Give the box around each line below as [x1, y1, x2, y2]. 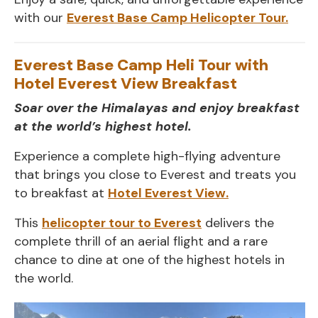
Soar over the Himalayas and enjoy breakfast [14, 99, 300, 116]
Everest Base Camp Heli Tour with [14, 54, 268, 75]
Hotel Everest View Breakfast [14, 72, 237, 94]
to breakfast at [14, 184, 108, 202]
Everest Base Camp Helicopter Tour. [67, 9, 288, 26]
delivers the [202, 214, 274, 231]
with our [14, 9, 67, 26]
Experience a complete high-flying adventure [14, 147, 280, 165]
